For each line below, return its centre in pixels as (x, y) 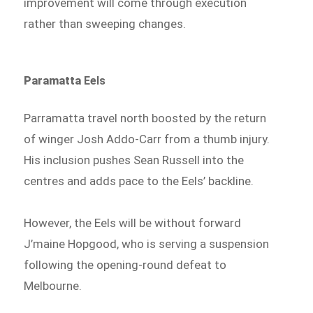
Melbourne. (53, 285)
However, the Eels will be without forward (133, 223)
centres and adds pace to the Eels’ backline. (139, 181)
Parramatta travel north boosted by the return (145, 118)
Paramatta (54, 80)
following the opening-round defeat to (125, 264)
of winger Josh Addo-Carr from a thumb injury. (147, 139)
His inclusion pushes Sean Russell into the (134, 160)
